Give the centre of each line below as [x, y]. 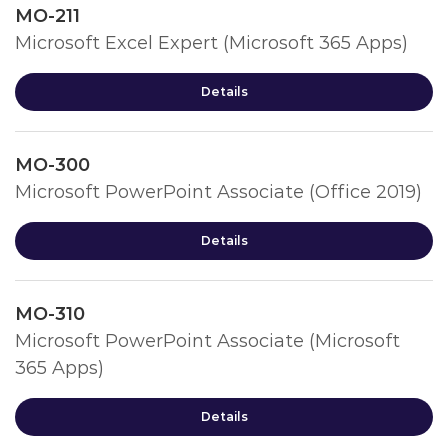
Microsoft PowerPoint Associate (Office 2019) [218, 192]
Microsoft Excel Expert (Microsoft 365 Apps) [211, 43]
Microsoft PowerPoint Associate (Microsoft [207, 341]
